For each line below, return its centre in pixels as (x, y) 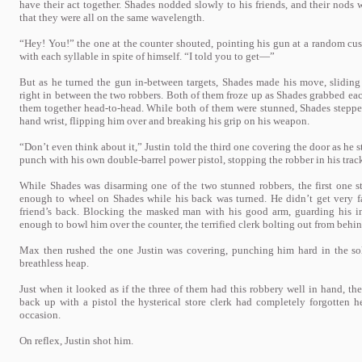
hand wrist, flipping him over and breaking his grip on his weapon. (164, 121)
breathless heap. (54, 263)
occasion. (40, 315)
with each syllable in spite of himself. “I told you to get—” (147, 56)
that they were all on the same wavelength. (112, 17)
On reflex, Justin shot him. (76, 341)
